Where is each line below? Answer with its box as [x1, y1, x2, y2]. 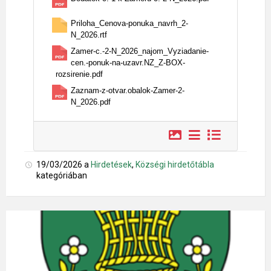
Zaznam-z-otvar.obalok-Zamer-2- [71, 86, 184, 95]
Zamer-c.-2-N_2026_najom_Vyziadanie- [71, 47, 209, 56]
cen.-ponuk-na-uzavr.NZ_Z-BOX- [71, 58, 185, 67]
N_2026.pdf [71, 97, 111, 106]
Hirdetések [91, 160, 132, 169]
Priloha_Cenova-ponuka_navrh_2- [71, 19, 188, 28]
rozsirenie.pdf [56, 70, 103, 79]
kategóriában [36, 171, 87, 180]
